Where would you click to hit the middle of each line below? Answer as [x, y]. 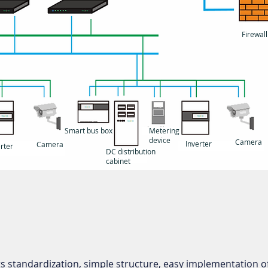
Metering [164, 130]
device [160, 140]
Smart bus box [89, 130]
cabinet [118, 161]
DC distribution [131, 151]
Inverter [199, 144]
